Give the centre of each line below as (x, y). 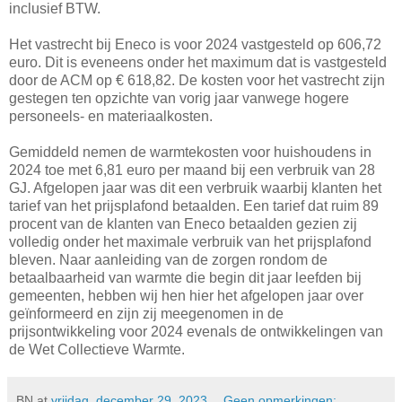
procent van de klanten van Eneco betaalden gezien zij (183, 224)
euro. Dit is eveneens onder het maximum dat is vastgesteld (198, 63)
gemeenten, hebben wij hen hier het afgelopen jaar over (186, 296)
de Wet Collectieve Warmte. (97, 350)
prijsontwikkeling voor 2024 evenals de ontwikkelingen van (196, 332)
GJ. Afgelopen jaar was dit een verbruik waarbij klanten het (195, 188)
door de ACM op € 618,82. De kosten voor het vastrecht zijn (197, 81)
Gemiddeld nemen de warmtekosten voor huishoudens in (190, 153)
